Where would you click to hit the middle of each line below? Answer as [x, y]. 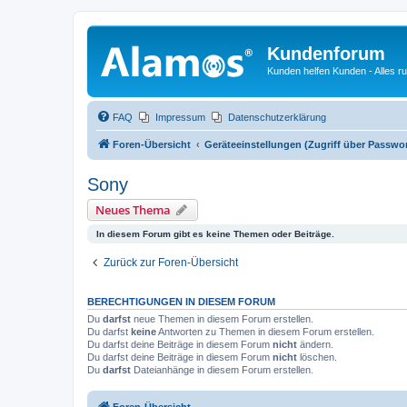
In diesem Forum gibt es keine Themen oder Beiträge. [215, 233]
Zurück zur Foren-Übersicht [171, 262]
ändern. [315, 344]
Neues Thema [133, 209]
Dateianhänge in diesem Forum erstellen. [222, 369]
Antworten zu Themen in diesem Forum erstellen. [265, 331]
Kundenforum [326, 54]
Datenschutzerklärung [277, 117]
